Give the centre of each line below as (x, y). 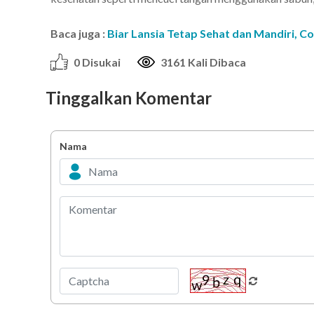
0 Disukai (97, 62)
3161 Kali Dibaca (203, 62)
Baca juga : (79, 33)
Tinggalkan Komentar (129, 97)
